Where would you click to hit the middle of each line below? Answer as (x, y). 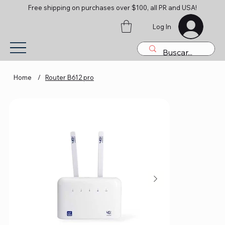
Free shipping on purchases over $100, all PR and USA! (112, 8)
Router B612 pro (69, 77)
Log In (162, 26)
